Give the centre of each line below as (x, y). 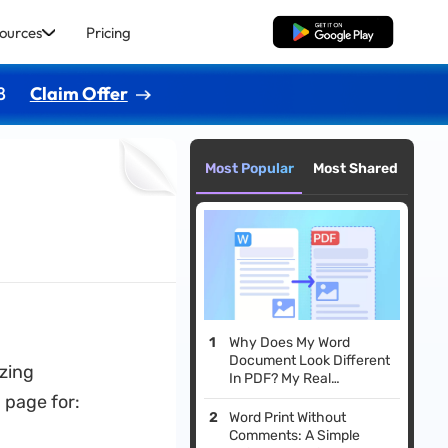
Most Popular (249, 168)
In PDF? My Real (280, 379)
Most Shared (355, 168)
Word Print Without (288, 418)
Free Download (333, 32)
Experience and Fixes (297, 397)
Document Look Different (310, 361)
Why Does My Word (290, 343)
